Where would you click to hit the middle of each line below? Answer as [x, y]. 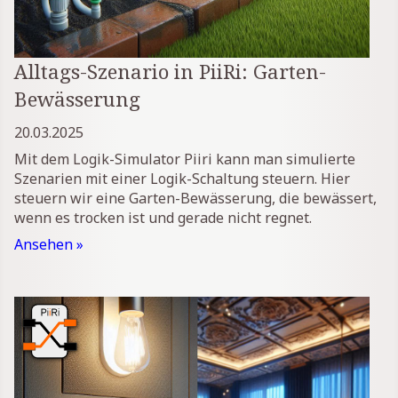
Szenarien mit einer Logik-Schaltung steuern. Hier [182, 179]
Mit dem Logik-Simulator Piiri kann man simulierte [185, 159]
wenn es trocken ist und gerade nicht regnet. [163, 218]
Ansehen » [49, 245]
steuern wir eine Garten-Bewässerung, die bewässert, [195, 199]
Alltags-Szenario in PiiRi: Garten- [170, 72]
